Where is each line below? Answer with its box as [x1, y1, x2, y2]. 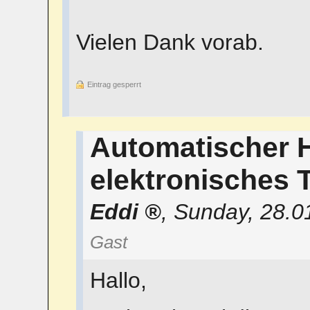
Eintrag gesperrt [86, 80, 141, 89]
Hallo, [89, 268, 147, 293]
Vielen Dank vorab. [75, 30, 264, 55]
